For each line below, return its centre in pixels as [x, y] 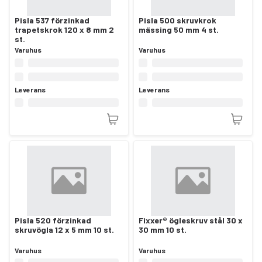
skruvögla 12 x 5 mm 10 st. [64, 230]
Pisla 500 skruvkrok [177, 20]
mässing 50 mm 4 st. [179, 29]
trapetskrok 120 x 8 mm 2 [64, 29]
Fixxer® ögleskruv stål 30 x [191, 220]
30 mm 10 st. [163, 230]
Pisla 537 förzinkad [52, 20]
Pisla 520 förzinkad [53, 220]
